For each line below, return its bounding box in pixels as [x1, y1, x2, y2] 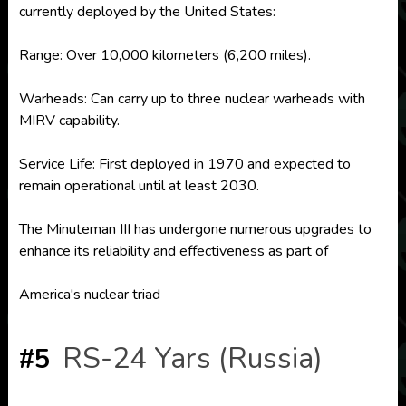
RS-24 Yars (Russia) [62, 339, 323, 378]
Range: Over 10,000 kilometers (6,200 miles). [18, 45, 311, 65]
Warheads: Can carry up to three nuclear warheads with [18, 89, 365, 109]
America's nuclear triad [18, 285, 160, 304]
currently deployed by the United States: [18, 2, 275, 22]
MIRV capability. [18, 111, 120, 130]
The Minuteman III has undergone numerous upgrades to [18, 219, 372, 239]
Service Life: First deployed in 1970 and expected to [18, 154, 351, 174]
